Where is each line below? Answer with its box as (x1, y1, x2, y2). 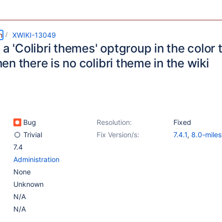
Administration (13, 155, 59, 164)
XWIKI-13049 (12, 31, 56, 39)
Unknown (13, 180, 44, 188)
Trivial (21, 130, 42, 139)
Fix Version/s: (97, 130, 139, 139)
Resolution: (97, 118, 132, 126)
